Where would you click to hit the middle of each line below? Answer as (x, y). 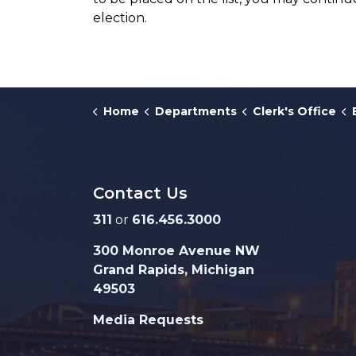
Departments (195, 111)
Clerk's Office (294, 111)
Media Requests (148, 320)
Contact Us (140, 193)
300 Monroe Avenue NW (176, 251)
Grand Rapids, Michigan (174, 270)
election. (120, 18)
